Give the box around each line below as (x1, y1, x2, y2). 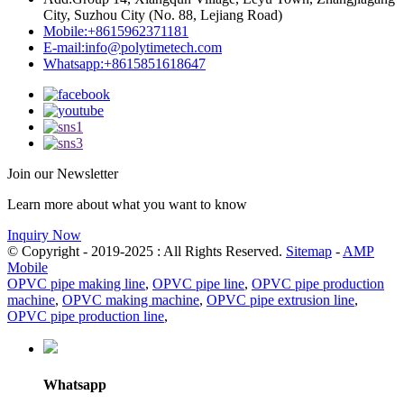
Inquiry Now (7, 227, 81, 243)
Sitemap (286, 243, 332, 260)
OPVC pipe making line (7, 276, 145, 292)
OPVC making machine (62, 292, 199, 308)
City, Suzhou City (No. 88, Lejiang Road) (43, 7, 282, 23)
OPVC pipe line (152, 276, 244, 292)
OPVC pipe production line (7, 308, 164, 325)
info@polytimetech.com (85, 40, 222, 56)
